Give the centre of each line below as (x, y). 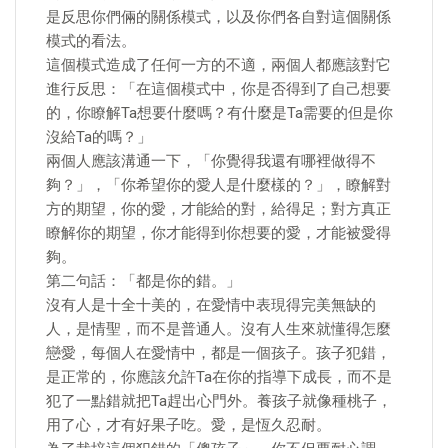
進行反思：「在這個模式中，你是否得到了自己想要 (218, 89)
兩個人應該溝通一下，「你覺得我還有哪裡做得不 (211, 161)
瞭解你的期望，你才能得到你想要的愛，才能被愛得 (218, 233)
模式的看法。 (91, 41)
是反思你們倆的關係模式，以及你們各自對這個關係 (218, 17)
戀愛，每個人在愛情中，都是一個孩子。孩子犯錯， (218, 353)
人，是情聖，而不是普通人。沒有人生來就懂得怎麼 (218, 329)
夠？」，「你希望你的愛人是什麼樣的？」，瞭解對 (218, 185)
